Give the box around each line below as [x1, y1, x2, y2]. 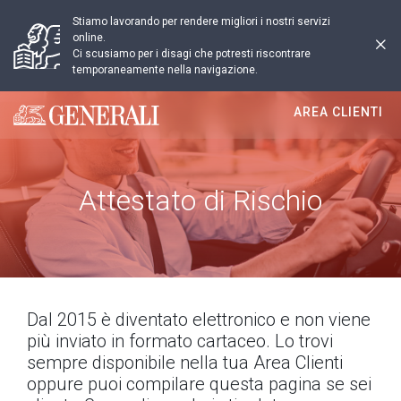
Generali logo [13, 115, 96, 132]
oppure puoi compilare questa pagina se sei [27, 373, 371, 395]
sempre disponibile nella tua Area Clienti [27, 352, 343, 373]
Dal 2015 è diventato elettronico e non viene [27, 309, 371, 330]
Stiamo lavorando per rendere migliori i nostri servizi [73, 15, 330, 28]
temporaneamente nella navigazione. [73, 64, 258, 76]
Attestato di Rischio [79, 183, 322, 218]
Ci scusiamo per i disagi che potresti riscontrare [73, 47, 311, 60]
